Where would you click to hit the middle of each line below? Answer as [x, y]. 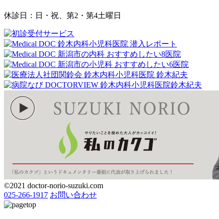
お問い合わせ [73, 195]
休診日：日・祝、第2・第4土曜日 [63, 16]
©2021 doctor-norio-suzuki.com [54, 186]
